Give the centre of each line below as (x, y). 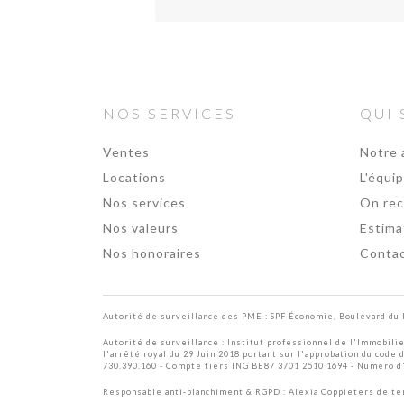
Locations (134, 177)
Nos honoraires (152, 253)
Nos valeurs (141, 228)
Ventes (126, 152)
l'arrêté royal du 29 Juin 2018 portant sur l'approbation (232, 354)
